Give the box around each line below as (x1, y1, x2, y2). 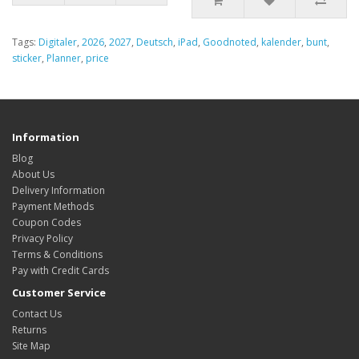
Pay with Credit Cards (12, 264, 109, 277)
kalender (261, 35, 301, 49)
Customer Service (12, 285, 106, 300)
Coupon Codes (12, 216, 81, 229)
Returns (12, 323, 46, 337)
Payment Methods (12, 200, 94, 213)
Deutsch (136, 35, 173, 49)
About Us (12, 167, 54, 181)
